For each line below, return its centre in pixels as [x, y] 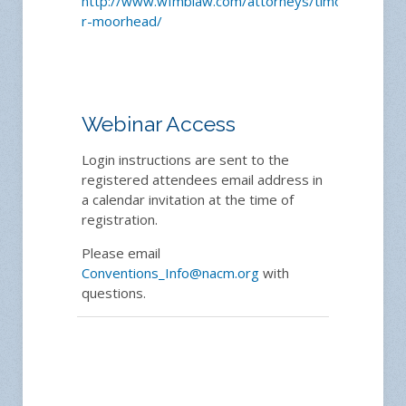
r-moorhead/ [122, 21]
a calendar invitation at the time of [188, 200]
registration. [120, 220]
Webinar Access [159, 124]
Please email [121, 253]
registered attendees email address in [202, 180]
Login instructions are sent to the [185, 160]
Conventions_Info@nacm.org [170, 273]
